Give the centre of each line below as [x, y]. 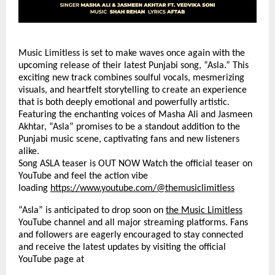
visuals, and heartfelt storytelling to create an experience [133, 90]
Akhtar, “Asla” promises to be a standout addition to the [129, 127]
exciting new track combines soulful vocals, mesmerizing [131, 78]
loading [33, 188]
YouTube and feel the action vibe [83, 176]
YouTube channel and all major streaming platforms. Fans [133, 223]
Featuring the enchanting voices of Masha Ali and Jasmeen [135, 114]
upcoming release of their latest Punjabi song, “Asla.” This [134, 65]
